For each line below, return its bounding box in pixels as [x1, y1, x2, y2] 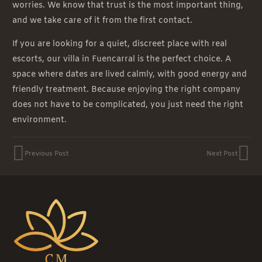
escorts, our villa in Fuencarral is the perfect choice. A [12, 53, 231, 65]
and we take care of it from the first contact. [12, 15, 192, 26]
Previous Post [25, 149, 68, 158]
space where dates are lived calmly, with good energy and [12, 68, 247, 80]
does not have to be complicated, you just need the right [12, 99, 243, 111]
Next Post [206, 149, 237, 158]
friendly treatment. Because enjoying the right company [12, 84, 240, 95]
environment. [12, 114, 67, 126]
